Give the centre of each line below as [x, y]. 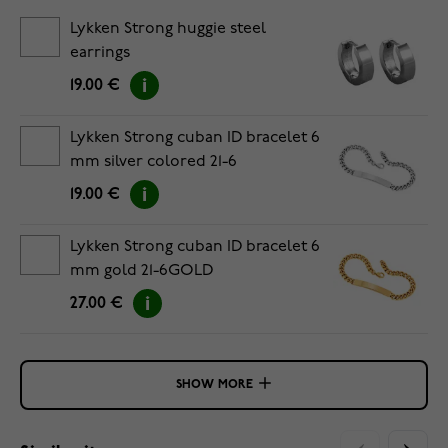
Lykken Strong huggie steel [168, 29]
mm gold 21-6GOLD [142, 271]
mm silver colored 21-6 [153, 162]
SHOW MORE [214, 385]
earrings [100, 53]
